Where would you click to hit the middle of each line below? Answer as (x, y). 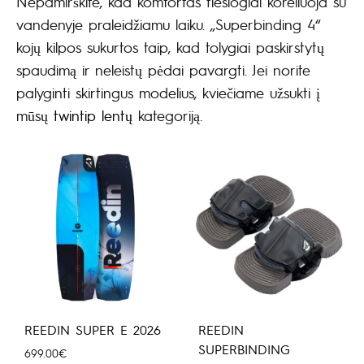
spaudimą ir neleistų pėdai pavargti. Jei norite (163, 70)
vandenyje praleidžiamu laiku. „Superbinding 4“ (168, 24)
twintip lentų (93, 115)
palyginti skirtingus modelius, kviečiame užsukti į (168, 93)
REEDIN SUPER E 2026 (93, 330)
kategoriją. (167, 115)
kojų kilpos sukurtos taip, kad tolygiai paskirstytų (170, 47)
